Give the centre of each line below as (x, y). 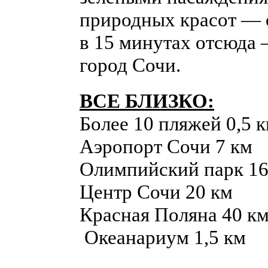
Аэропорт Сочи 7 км (166, 146)
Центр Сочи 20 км (156, 191)
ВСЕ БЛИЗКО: (147, 100)
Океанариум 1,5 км (163, 237)
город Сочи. (130, 65)
